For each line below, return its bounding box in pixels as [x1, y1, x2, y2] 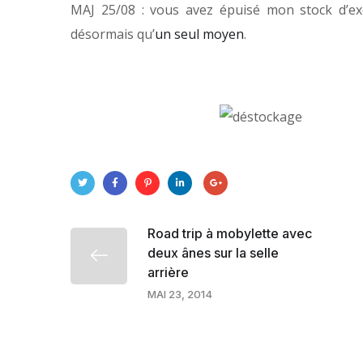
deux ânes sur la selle [147, 244, 279, 261]
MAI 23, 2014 [147, 287, 212, 301]
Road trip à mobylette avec [147, 224, 312, 241]
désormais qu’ [70, 25, 155, 44]
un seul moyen [155, 25, 244, 44]
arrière [147, 263, 189, 280]
